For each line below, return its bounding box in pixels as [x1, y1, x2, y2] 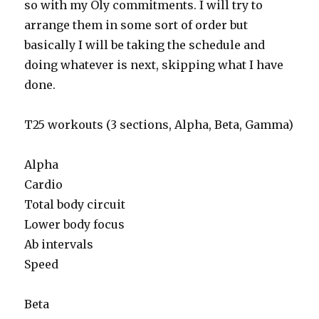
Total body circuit [24, 197, 126, 211]
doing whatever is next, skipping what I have [24, 58, 284, 72]
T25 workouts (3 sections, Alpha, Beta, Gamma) [24, 117, 294, 132]
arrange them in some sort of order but [24, 18, 249, 32]
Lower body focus [24, 217, 125, 231]
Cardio [24, 177, 63, 192]
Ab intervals [24, 237, 94, 251]
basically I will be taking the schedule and [24, 38, 266, 52]
